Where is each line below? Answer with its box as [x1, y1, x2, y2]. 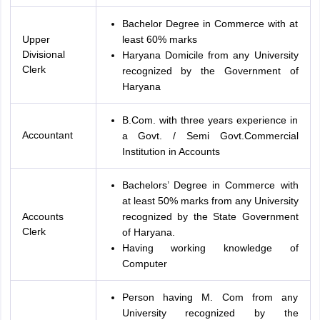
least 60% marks [121, 34, 197, 46]
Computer [121, 258, 167, 270]
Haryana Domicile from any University [121, 49, 299, 61]
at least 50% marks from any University [121, 195, 299, 207]
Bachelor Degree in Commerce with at [121, 18, 299, 30]
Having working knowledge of [121, 242, 299, 254]
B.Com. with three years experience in [121, 114, 299, 126]
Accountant [21, 129, 73, 141]
